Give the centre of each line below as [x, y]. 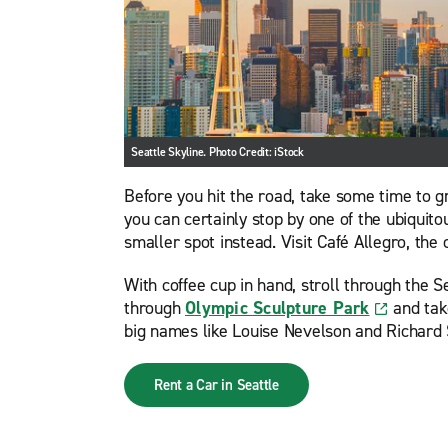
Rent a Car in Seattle [216, 384]
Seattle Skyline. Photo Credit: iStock [217, 151]
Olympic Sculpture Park [277, 307]
